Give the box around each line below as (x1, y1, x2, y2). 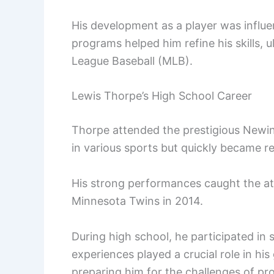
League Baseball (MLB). (72, 54, 193, 67)
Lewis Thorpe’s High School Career (72, 89, 252, 103)
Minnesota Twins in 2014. (72, 194, 203, 208)
